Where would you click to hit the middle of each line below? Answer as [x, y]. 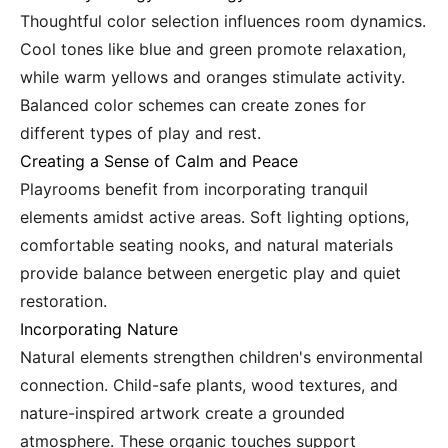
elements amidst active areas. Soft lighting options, [214, 217]
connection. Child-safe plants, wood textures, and [209, 385]
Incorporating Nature [99, 329]
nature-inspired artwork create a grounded [182, 413]
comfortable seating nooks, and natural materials [206, 245]
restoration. [63, 301]
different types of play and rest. [140, 133]
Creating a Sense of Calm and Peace [159, 161]
